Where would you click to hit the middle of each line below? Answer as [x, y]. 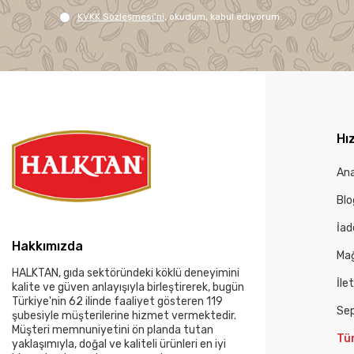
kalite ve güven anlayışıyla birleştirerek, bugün [128, 287]
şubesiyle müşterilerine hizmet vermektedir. [124, 316]
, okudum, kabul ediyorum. [223, 17]
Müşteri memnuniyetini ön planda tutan [113, 330]
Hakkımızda [47, 246]
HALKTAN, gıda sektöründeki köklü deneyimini [126, 273]
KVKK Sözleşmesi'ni [121, 17]
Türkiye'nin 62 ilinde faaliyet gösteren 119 [117, 301]
